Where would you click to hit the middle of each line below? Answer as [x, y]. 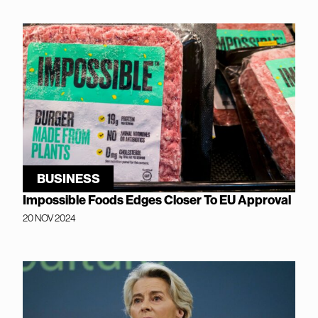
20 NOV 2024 [49, 218]
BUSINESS [68, 179]
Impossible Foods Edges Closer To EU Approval [157, 200]
